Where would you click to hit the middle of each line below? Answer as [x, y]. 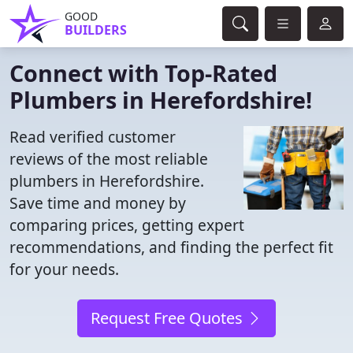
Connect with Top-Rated [143, 73]
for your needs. [64, 269]
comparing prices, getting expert [127, 225]
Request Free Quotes [169, 318]
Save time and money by [98, 203]
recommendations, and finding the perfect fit [171, 247]
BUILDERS [96, 30]
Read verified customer [93, 137]
